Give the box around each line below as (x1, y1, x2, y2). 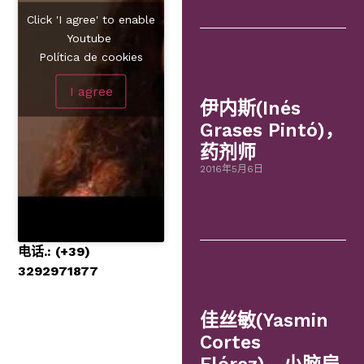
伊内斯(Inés (200, 97, 301, 120)
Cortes (200, 331, 262, 354)
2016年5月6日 (200, 163, 264, 175)
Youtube (67, 31, 115, 45)
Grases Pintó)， (200, 119, 344, 142)
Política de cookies (39, 50, 143, 63)
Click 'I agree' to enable (27, 12, 155, 26)
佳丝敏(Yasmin (200, 310, 329, 332)
